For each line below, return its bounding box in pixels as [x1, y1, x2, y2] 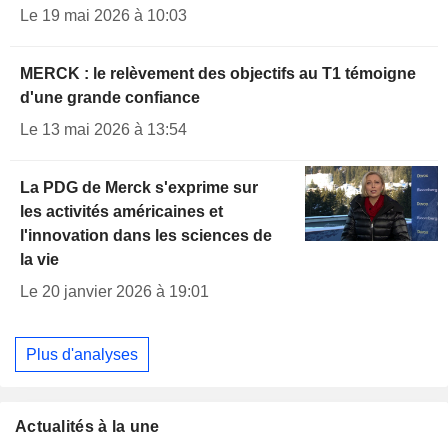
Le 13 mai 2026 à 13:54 [20, 121, 187, 139]
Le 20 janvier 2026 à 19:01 [20, 283, 209, 301]
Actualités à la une [15, 418, 160, 436]
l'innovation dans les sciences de [20, 227, 272, 245]
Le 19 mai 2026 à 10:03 [20, 7, 187, 25]
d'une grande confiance [20, 89, 200, 107]
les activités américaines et [20, 203, 223, 221]
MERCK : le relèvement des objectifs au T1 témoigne [20, 65, 416, 83]
